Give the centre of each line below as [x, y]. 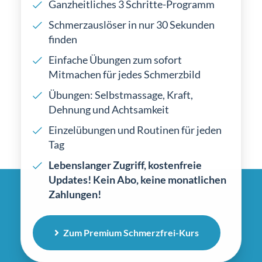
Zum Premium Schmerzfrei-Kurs [131, 232]
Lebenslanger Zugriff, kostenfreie [125, 165]
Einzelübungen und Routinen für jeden [135, 130]
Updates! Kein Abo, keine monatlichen [137, 180]
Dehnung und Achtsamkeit [109, 110]
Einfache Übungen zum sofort [115, 60]
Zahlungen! [75, 194]
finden [63, 39]
